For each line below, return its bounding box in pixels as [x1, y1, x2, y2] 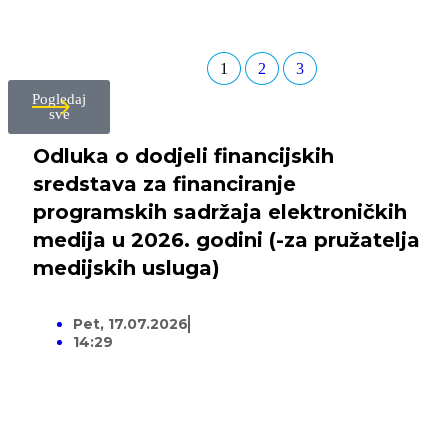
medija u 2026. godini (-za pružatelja [33, 228, 420, 253]
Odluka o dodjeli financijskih [33, 144, 334, 169]
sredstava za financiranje [33, 172, 296, 197]
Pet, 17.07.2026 [73, 315, 188, 334]
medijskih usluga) [33, 256, 220, 281]
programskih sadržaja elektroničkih [33, 200, 407, 225]
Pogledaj [32, 91, 86, 108]
